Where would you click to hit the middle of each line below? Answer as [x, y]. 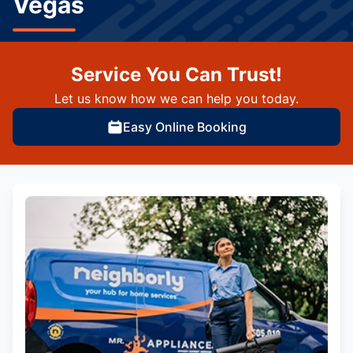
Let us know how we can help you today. [176, 98]
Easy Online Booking [184, 127]
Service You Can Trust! [176, 74]
